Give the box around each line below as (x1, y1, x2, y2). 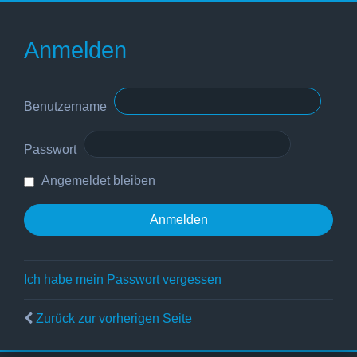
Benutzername (24, 100, 107, 114)
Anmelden (24, 37, 127, 64)
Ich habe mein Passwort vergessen (24, 273, 222, 287)
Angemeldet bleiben (38, 174, 155, 188)
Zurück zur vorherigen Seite (36, 312, 192, 326)
